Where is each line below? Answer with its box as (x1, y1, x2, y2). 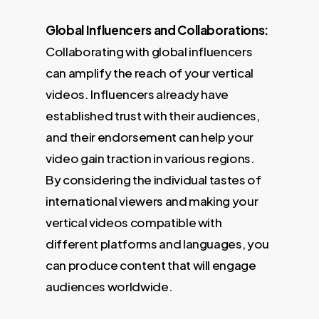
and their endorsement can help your (46, 128, 254, 145)
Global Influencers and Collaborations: (46, 21, 269, 38)
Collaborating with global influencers (46, 43, 253, 59)
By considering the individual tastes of (46, 171, 261, 187)
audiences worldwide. (46, 278, 173, 294)
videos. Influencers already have (46, 85, 229, 102)
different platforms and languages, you (46, 235, 270, 251)
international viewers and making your (46, 192, 258, 209)
